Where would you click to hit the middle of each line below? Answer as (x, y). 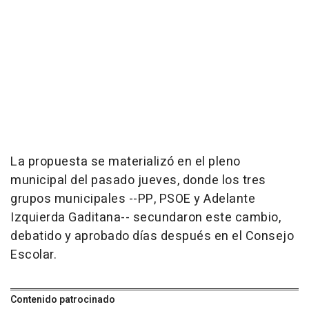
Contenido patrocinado (63, 299)
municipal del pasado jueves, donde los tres (138, 180)
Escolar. (33, 255)
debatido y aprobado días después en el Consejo (152, 236)
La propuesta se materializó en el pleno (126, 161)
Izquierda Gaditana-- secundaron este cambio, (146, 217)
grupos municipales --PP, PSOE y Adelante (133, 199)
